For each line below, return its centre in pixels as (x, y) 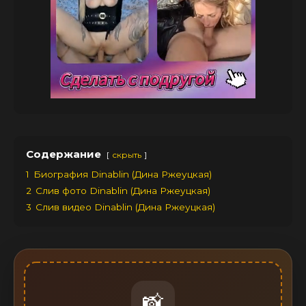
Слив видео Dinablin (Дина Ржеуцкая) (125, 207)
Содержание (64, 154)
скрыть (127, 155)
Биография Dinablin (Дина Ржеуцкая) (123, 175)
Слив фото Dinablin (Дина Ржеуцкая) (123, 191)
